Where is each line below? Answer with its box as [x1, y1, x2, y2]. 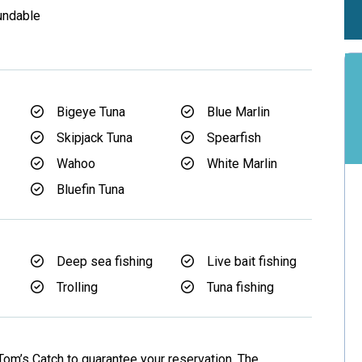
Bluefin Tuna [57, 182, 124, 197]
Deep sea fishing [57, 254, 153, 269]
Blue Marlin [207, 104, 270, 120]
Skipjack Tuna [57, 130, 133, 145]
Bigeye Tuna [57, 104, 125, 120]
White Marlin [207, 156, 277, 171]
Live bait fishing [207, 254, 297, 269]
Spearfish [207, 130, 261, 145]
